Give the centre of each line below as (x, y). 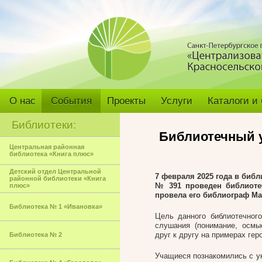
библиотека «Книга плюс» (51, 154)
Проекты (126, 101)
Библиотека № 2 (36, 235)
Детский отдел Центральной (55, 171)
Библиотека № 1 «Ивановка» (56, 206)
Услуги (177, 101)
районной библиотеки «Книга (58, 178)
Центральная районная (47, 147)
